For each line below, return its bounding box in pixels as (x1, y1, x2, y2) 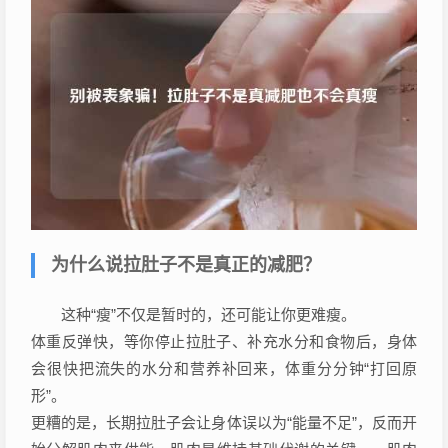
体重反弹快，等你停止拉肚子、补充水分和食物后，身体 (31, 333, 417, 351)
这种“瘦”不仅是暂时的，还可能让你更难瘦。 (61, 306, 356, 324)
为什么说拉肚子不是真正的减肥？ (51, 255, 321, 276)
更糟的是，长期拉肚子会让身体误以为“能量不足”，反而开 (31, 414, 417, 432)
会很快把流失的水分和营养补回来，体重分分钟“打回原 (31, 360, 417, 378)
